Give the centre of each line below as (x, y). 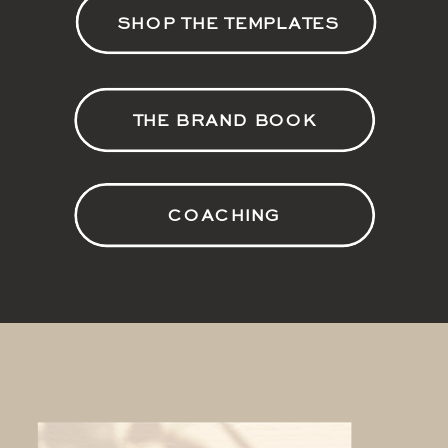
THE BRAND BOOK (224, 122)
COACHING (225, 217)
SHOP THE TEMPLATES (228, 25)
